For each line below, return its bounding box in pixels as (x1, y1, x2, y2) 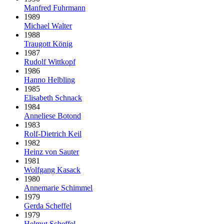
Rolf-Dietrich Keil (24, 129, 81, 138)
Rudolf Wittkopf (24, 57, 75, 66)
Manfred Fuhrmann (24, 3, 85, 12)
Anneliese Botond (24, 111, 81, 120)
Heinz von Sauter (24, 147, 79, 156)
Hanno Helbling (24, 75, 75, 84)
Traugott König (24, 39, 72, 48)
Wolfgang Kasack (24, 165, 80, 174)
